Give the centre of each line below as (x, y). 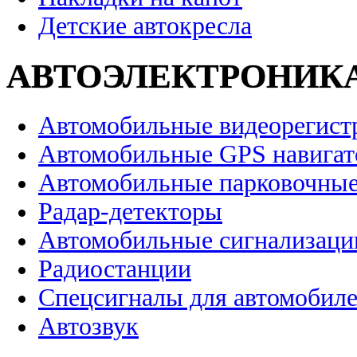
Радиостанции (115, 269)
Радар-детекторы (130, 212)
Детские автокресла (145, 26)
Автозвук (88, 327)
